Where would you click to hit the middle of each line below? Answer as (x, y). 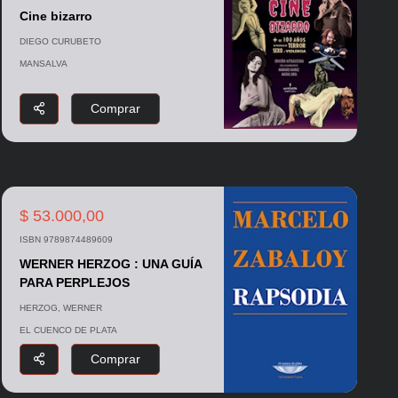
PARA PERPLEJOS (74, 283)
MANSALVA (43, 64)
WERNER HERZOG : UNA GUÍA (110, 264)
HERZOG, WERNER (60, 308)
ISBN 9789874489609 (66, 240)
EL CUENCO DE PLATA (68, 330)
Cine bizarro (56, 16)
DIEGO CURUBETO (60, 42)
